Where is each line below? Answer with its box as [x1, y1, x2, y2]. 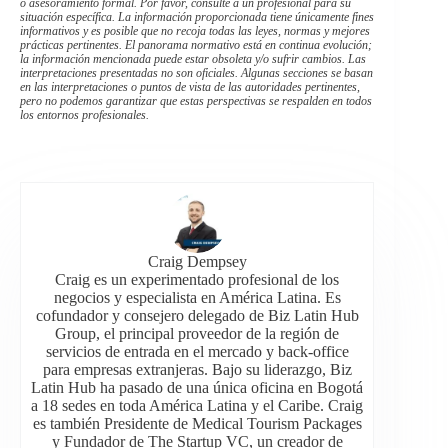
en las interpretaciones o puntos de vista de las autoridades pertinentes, [20, 79, 360, 94]
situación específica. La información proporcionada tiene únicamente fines [20, 9, 374, 24]
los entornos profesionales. [20, 107, 149, 122]
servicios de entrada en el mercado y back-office [45, 342, 349, 360]
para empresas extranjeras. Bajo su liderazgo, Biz [42, 360, 352, 378]
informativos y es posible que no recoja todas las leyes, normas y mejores [20, 23, 370, 38]
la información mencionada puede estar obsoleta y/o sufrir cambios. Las [20, 51, 366, 66]
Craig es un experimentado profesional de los [55, 270, 340, 288]
